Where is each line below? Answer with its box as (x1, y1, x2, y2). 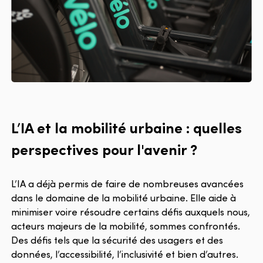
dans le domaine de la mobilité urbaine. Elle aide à (11, 191, 237, 205)
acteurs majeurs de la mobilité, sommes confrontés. (11, 219, 241, 233)
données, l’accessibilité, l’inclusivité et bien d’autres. (11, 247, 239, 261)
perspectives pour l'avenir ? (11, 139, 198, 160)
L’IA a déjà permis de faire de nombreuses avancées (11, 177, 244, 191)
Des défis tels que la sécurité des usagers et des (11, 233, 224, 247)
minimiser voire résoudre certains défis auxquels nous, (11, 205, 251, 219)
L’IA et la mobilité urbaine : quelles (11, 117, 242, 138)
